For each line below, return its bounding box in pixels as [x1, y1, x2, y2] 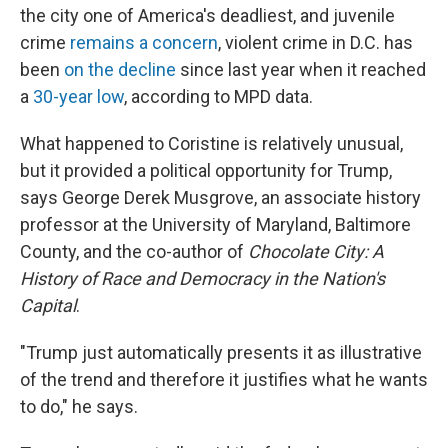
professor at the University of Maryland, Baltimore [20, 214, 411, 235]
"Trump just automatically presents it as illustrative [20, 342, 422, 363]
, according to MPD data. [124, 86, 313, 107]
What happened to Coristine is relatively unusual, [20, 133, 403, 154]
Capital [20, 295, 76, 316]
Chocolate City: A [248, 241, 384, 262]
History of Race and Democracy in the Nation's [20, 268, 385, 289]
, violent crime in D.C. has [218, 32, 413, 53]
